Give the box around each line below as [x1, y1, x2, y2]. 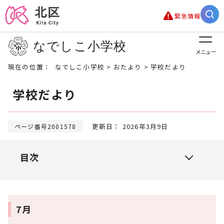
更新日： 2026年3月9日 [82, 121, 168, 131]
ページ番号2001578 [14, 122, 76, 130]
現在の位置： [8, 62, 55, 71]
